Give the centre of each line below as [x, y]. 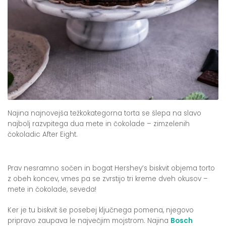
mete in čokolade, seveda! [52, 189]
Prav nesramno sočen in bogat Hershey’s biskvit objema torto [111, 168]
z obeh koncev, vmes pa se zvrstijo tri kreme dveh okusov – [108, 179]
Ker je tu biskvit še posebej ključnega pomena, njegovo [101, 210]
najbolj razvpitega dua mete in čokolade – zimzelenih [99, 124]
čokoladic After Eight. [43, 134]
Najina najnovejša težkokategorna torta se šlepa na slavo [104, 113]
